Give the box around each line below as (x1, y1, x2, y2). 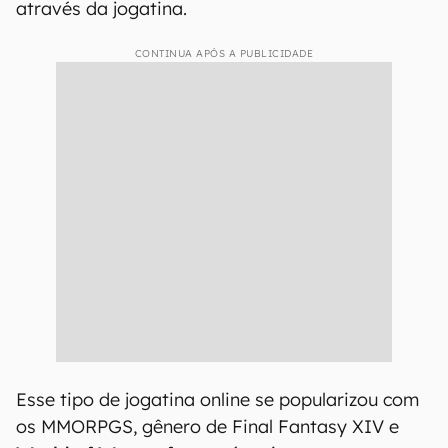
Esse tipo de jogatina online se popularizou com (16, 388, 419, 411)
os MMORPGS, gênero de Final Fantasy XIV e (16, 415, 399, 438)
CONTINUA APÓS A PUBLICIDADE (134, 47, 314, 60)
